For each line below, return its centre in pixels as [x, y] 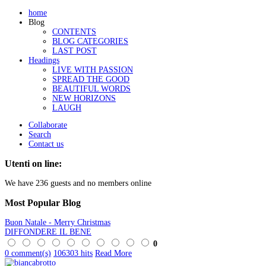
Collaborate [48, 125]
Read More [113, 253]
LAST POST [75, 50]
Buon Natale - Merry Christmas [58, 222]
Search [40, 135]
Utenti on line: [33, 164]
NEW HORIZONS [84, 98]
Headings [44, 60]
